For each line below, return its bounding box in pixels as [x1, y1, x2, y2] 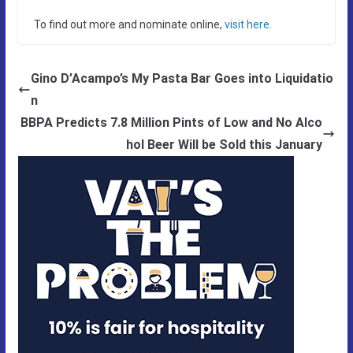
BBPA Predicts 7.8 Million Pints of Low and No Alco [20, 114, 323, 130]
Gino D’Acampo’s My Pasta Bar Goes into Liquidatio [30, 70, 333, 86]
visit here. [224, 17, 272, 31]
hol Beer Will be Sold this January [126, 136, 323, 152]
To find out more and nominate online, [33, 17, 225, 31]
